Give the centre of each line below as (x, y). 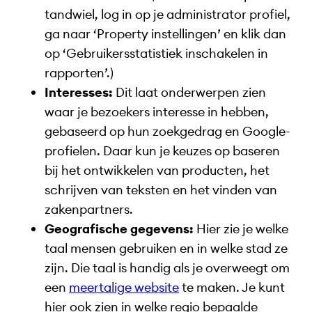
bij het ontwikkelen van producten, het (157, 170)
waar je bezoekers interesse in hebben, (157, 111)
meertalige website (124, 287)
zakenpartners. (90, 209)
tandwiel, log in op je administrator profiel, (167, 14)
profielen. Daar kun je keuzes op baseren (162, 150)
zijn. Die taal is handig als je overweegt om (167, 267)
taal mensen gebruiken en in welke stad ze (166, 248)
